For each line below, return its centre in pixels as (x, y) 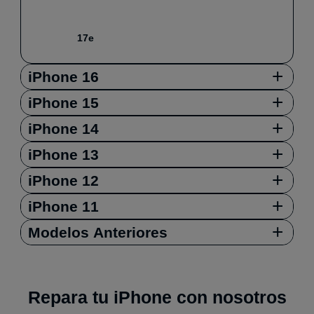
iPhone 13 (63, 154)
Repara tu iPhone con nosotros (157, 297)
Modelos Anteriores (98, 232)
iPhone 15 (63, 102)
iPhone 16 (63, 76)
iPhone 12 (63, 180)
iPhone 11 (63, 206)
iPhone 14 (63, 128)
